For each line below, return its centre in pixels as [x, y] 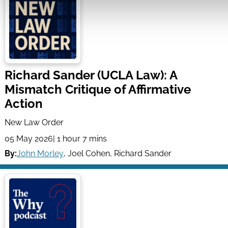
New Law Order [34, 122]
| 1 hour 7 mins [80, 139]
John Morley [40, 153]
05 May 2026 [28, 139]
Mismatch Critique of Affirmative [97, 89]
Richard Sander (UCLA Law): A [91, 75]
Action [23, 103]
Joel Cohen [89, 153]
